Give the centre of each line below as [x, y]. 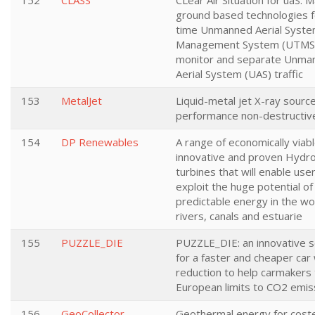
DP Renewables [100, 142]
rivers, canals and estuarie [239, 216]
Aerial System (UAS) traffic [239, 74]
